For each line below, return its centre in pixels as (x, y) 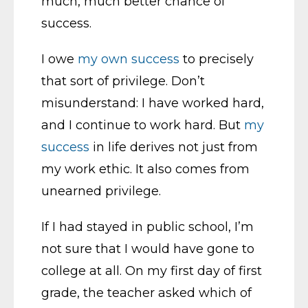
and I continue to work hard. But (143, 125)
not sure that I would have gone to (148, 249)
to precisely (217, 59)
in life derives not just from (174, 147)
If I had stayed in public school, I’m (147, 227)
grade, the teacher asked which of (146, 293)
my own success (129, 59)
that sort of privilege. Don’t (123, 81)
